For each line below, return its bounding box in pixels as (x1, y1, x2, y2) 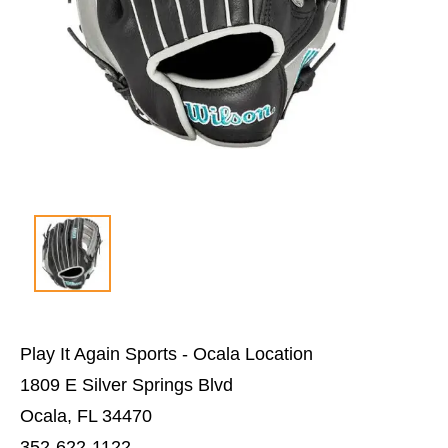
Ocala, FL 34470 (20, 405, 152, 426)
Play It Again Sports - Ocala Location (20, 343, 313, 364)
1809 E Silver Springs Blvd (20, 374, 233, 395)
